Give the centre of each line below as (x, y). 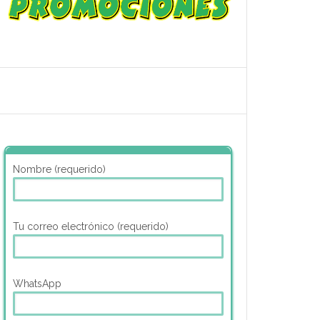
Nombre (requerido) (59, 169)
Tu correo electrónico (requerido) (91, 226)
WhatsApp (37, 283)
